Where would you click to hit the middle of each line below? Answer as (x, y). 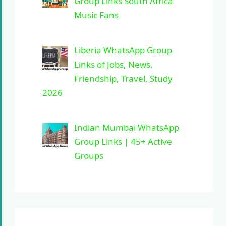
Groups (89, 156)
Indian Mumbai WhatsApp (126, 128)
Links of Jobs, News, (113, 64)
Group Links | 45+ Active (123, 142)
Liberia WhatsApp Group (123, 50)
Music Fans (96, 15)
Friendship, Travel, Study (123, 78)
